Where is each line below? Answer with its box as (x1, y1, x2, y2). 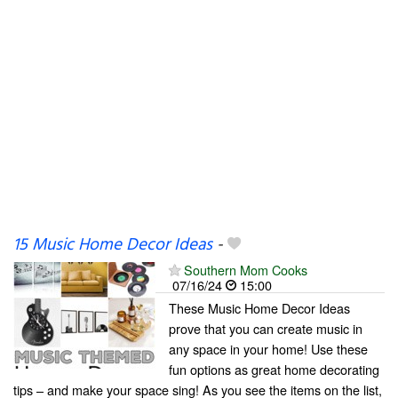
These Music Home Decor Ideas (169, 298, 350, 317)
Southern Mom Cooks (184, 260, 307, 279)
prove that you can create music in (169, 319, 362, 338)
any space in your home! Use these (169, 339, 368, 358)
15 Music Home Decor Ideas (13, 232, 212, 259)
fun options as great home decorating (169, 360, 379, 378)
